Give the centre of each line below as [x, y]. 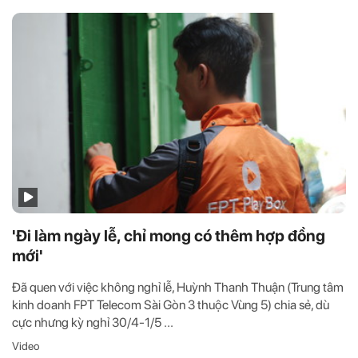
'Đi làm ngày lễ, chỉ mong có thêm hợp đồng [169, 235]
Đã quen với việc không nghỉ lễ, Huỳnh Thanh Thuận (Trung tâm [178, 287]
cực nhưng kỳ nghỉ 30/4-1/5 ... [93, 322]
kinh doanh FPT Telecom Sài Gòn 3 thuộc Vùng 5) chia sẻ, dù [171, 304]
